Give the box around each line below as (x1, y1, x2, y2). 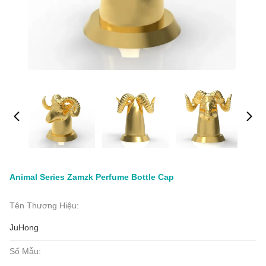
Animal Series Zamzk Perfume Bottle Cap (9, 172, 174, 182)
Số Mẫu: (9, 246, 41, 256)
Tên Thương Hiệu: (9, 201, 79, 210)
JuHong (9, 223, 39, 232)
